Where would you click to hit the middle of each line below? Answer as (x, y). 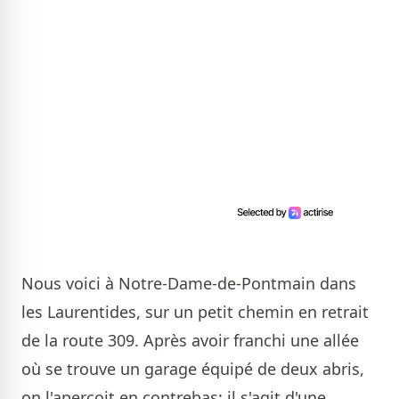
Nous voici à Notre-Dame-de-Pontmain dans (189, 284)
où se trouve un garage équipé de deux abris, (193, 369)
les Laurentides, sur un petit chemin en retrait (195, 312)
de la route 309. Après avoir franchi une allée (190, 341)
